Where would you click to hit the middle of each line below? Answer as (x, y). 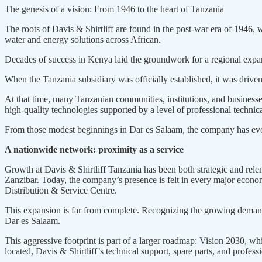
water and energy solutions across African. (83, 40)
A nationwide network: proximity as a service (94, 150)
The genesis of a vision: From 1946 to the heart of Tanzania (114, 9)
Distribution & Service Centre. (61, 191)
